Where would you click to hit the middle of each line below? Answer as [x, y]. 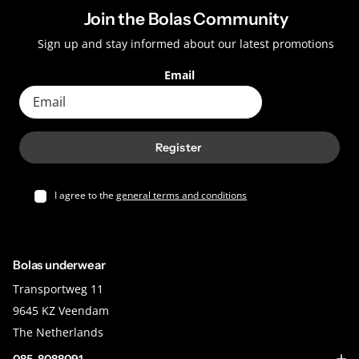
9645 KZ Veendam [61, 311]
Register [179, 148]
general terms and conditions [182, 196]
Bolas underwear [59, 265]
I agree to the [86, 196]
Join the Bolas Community [186, 18]
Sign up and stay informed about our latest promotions [186, 44]
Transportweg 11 [58, 289]
